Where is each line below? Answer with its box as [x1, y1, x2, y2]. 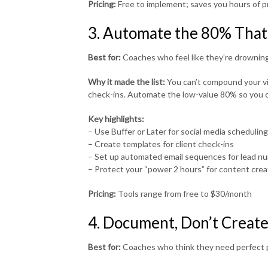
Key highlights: [88, 113, 144, 124]
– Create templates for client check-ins [88, 138, 234, 149]
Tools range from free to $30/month [116, 188, 252, 199]
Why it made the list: [88, 76, 165, 87]
